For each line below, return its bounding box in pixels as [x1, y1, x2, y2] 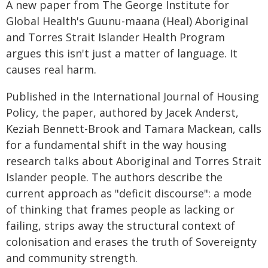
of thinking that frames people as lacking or [6, 202, 234, 217]
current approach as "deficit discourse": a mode [6, 186, 252, 200]
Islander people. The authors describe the [6, 170, 223, 184]
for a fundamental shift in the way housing [6, 138, 227, 152]
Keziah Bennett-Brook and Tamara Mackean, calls [6, 121, 261, 136]
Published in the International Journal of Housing [6, 89, 259, 103]
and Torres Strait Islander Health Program [6, 30, 225, 44]
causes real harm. [6, 62, 96, 77]
